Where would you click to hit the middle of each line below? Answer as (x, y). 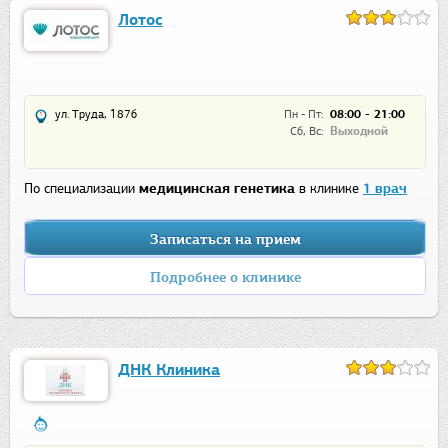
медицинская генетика (217, 189)
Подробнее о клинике (225, 278)
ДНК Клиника (169, 370)
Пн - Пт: (303, 114)
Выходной (359, 131)
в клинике (329, 189)
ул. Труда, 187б (96, 114)
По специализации (81, 189)
